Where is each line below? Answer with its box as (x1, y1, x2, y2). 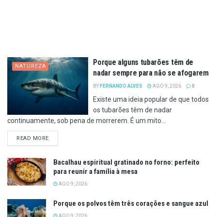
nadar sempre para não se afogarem (93, 68, 209, 77)
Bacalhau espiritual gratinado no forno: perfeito (53, 157, 200, 167)
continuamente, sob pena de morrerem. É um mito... (7, 116, 166, 124)
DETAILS (48, 134, 72, 141)
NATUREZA (15, 62, 46, 69)
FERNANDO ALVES (100, 83, 143, 89)
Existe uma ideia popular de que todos (93, 95, 209, 103)
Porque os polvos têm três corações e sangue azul (53, 199, 208, 208)
